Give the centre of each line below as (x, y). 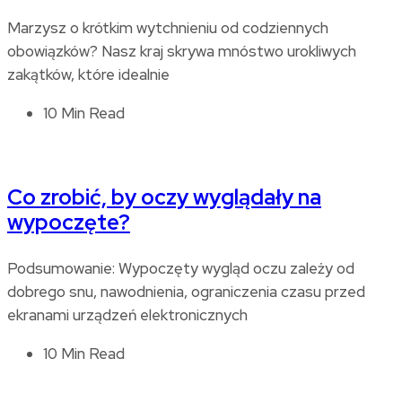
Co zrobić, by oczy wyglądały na (164, 197)
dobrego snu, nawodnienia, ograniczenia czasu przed (186, 291)
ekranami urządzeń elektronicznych (127, 315)
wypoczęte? (69, 222)
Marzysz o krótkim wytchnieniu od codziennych (168, 27)
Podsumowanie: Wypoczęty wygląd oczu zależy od (181, 268)
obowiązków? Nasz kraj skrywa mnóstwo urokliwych (182, 51)
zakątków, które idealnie (88, 74)
